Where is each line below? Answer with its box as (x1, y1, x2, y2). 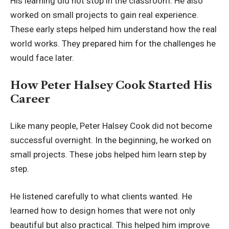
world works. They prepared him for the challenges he (10, 38, 216, 49)
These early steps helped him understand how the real (10, 24, 217, 35)
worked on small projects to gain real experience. (10, 10, 198, 20)
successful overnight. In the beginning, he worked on (10, 135, 211, 146)
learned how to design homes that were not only (10, 205, 195, 216)
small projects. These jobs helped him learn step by (10, 149, 207, 160)
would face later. (10, 53, 74, 63)
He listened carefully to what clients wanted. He (10, 191, 192, 201)
